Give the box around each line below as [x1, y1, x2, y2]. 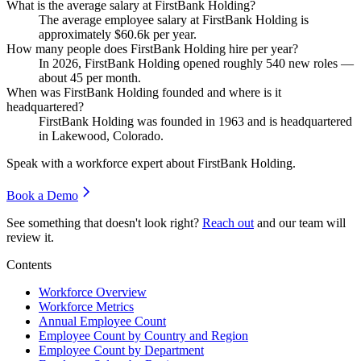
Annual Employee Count [39, 313, 166, 328]
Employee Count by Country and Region [39, 328, 248, 342]
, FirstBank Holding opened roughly [78, 56, 266, 70]
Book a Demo [6, 188, 78, 202]
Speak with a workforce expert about [6, 156, 197, 170]
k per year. [143, 27, 197, 41]
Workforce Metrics [39, 299, 134, 313]
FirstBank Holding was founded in [39, 114, 218, 128]
